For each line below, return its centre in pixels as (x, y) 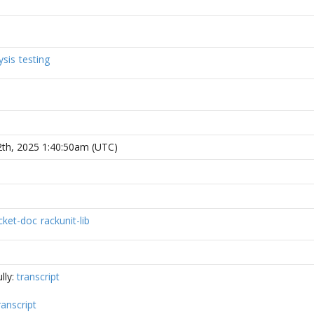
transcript (38, 277)
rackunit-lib (65, 220)
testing (34, 59)
